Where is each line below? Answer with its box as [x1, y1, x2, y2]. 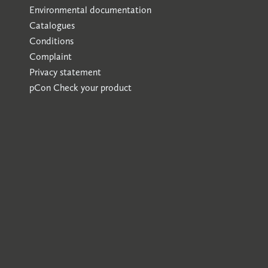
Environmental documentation [29, 4, 151, 16]
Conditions [29, 35, 74, 47]
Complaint [29, 51, 72, 62]
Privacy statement [29, 66, 101, 78]
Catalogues [29, 20, 75, 31]
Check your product [53, 82, 132, 93]
